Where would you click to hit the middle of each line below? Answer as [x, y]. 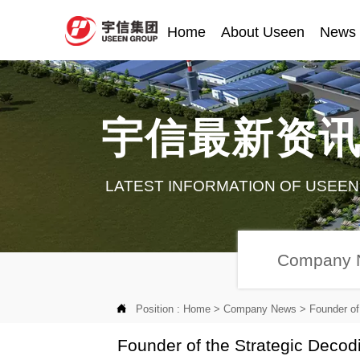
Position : [160, 309]
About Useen [263, 33]
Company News [260, 309]
